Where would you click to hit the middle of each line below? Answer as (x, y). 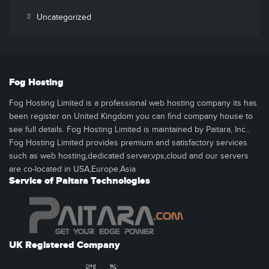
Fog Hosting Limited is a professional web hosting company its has (133, 103)
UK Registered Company (65, 245)
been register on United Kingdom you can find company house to (131, 116)
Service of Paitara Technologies (80, 181)
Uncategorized (64, 17)
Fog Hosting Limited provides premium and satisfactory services (128, 143)
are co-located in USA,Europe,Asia (72, 169)
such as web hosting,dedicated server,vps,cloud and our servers (129, 156)
